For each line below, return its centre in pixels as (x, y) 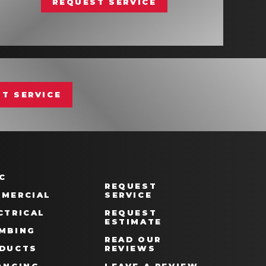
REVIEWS (130, 248)
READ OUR (133, 239)
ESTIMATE (133, 221)
